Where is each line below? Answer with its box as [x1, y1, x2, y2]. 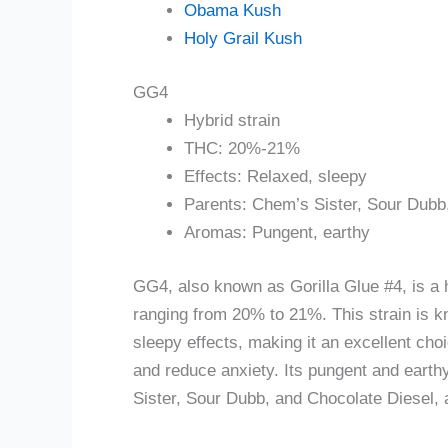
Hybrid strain [184, 111, 280, 131]
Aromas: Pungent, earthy [184, 223, 370, 243]
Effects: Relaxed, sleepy [184, 167, 367, 187]
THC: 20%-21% [184, 139, 300, 159]
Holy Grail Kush [184, 28, 302, 48]
